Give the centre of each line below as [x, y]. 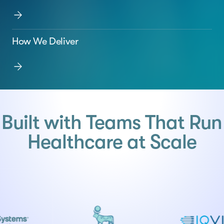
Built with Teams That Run [112, 122]
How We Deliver [45, 41]
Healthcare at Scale [112, 142]
